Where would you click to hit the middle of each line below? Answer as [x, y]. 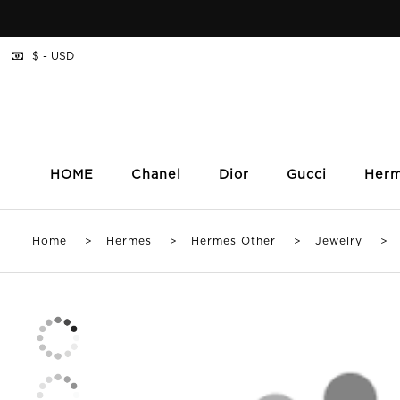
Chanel [156, 175]
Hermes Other [233, 242]
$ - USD [52, 57]
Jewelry [339, 242]
